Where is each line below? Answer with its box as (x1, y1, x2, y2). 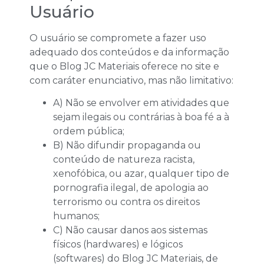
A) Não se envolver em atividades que (53, 97, 229, 109)
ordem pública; (53, 126, 124, 137)
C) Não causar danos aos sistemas (53, 225, 207, 236)
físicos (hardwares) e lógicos (53, 239, 183, 250)
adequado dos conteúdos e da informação (29, 46, 229, 58)
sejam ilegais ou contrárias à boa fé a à (53, 111, 229, 123)
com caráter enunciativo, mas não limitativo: (29, 74, 233, 86)
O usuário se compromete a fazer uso (29, 32, 206, 44)
